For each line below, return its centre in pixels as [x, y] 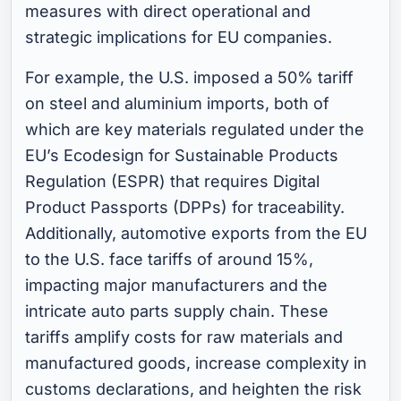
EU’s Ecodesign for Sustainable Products [182, 156]
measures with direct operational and [168, 12]
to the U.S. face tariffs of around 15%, [170, 260]
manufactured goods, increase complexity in [196, 363]
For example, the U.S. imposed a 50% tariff [190, 78]
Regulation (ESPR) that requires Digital [173, 182]
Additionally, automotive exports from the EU [196, 234]
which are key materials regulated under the [195, 130]
